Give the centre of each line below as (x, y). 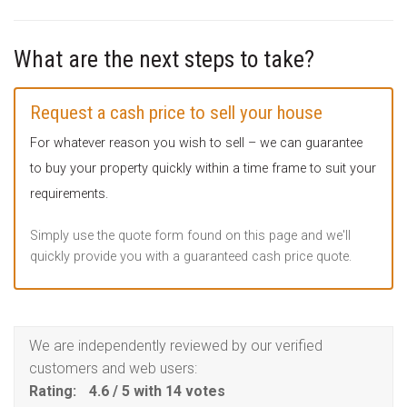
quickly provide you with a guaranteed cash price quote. (191, 257)
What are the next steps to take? (164, 59)
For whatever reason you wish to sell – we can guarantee (196, 144)
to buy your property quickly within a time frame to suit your (203, 169)
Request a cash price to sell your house (176, 113)
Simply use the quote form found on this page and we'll (190, 236)
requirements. (69, 194)
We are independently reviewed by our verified (176, 345)
